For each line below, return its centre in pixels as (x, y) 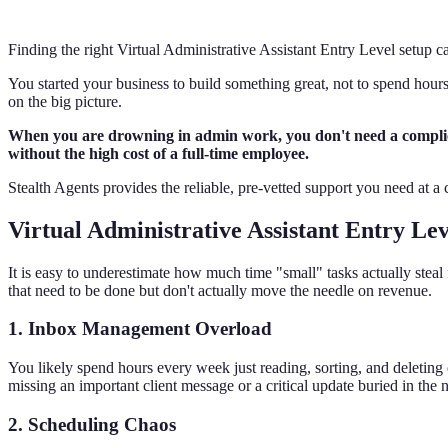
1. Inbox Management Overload (140, 329)
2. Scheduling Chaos (92, 424)
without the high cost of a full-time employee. (158, 153)
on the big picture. (65, 101)
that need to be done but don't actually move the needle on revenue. (220, 290)
